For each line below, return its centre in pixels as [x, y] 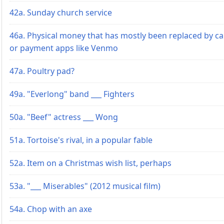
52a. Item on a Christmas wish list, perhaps [90, 163]
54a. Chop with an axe [51, 209]
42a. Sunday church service [61, 12]
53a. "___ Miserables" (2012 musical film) [85, 186]
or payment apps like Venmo [64, 48]
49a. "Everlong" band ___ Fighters [72, 94]
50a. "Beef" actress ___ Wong [64, 117]
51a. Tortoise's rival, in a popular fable [81, 140]
